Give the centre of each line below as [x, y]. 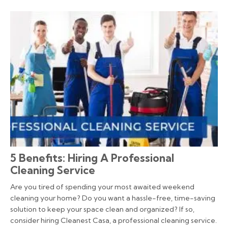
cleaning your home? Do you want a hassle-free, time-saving [113, 198]
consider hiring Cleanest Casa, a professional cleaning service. [113, 221]
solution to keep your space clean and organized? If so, [102, 209]
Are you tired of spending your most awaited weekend [102, 187]
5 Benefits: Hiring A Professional [92, 158]
